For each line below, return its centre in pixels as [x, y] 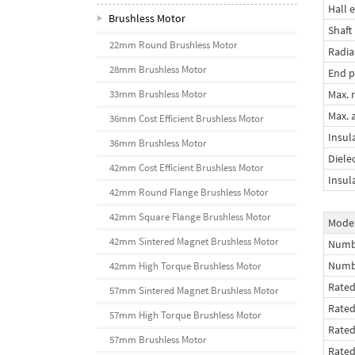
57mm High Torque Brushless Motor [185, 315]
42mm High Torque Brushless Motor [185, 266]
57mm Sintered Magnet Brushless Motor [194, 290]
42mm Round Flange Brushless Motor [189, 192]
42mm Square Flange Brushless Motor [190, 217]
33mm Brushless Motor [158, 94]
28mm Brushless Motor [158, 69]
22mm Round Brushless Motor [174, 45]
